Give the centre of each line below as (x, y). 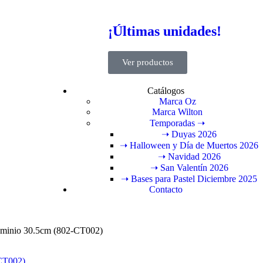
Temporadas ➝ (177, 123)
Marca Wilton (177, 112)
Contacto (166, 189)
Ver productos (148, 62)
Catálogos (166, 90)
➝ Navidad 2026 (189, 156)
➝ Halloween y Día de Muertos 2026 (189, 145)
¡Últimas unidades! (165, 31)
